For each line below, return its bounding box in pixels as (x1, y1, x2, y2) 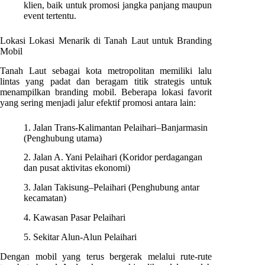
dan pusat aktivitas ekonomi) (24, 163, 130, 173)
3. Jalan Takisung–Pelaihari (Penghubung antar (24, 182, 199, 193)
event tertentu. (24, 10, 76, 21)
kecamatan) (24, 193, 66, 203)
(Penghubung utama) (24, 132, 102, 143)
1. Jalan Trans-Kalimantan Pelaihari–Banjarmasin (24, 122, 208, 132)
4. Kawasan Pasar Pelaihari (24, 212, 125, 222)
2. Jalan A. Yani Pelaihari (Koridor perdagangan (24, 152, 202, 163)
